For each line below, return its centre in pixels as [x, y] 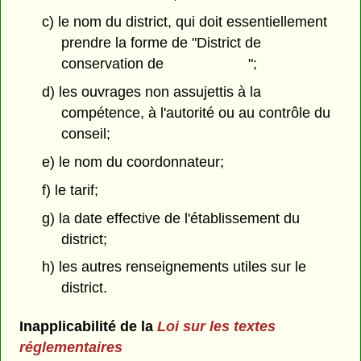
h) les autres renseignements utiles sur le [174, 267]
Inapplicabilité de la [88, 326]
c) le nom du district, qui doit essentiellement [184, 22]
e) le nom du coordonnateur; [133, 162]
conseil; [86, 134]
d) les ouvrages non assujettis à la [151, 92]
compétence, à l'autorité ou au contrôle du [196, 113]
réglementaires [71, 347]
